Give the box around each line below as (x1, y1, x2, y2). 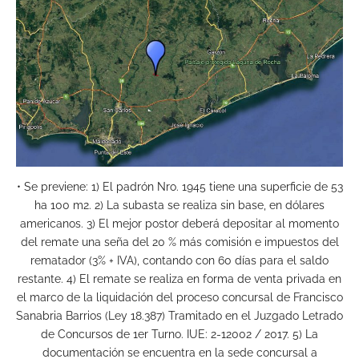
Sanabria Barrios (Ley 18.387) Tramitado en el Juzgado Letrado (16, 309, 343, 322)
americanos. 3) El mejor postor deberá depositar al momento (20, 216, 339, 230)
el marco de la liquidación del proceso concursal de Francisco (16, 290, 343, 304)
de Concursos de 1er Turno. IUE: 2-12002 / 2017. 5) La (41, 327, 318, 341)
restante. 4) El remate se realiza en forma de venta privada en (18, 272, 341, 285)
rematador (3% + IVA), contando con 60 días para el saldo (30, 253, 329, 267)
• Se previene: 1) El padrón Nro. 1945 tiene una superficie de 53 (16, 179, 343, 193)
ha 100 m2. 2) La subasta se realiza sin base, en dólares (34, 198, 325, 212)
